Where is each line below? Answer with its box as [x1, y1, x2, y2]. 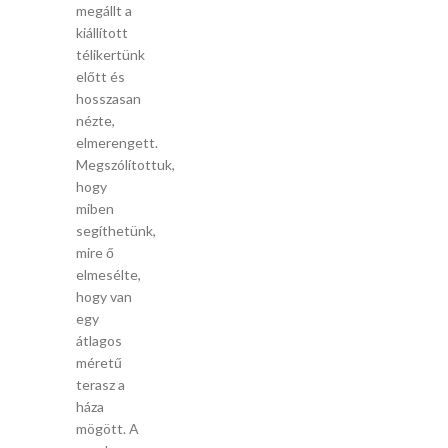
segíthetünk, [76, 222, 156, 239]
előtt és [76, 68, 125, 85]
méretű [76, 354, 122, 371]
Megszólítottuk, [76, 156, 175, 173]
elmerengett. [76, 134, 158, 151]
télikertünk [76, 46, 145, 63]
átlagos [76, 332, 122, 349]
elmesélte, [76, 266, 141, 283]
